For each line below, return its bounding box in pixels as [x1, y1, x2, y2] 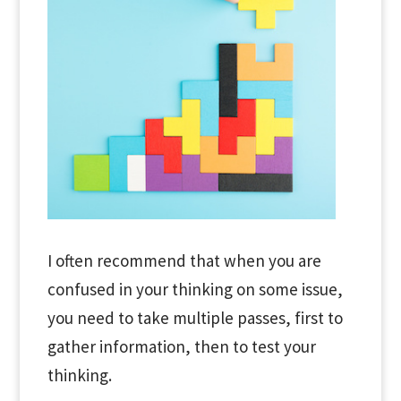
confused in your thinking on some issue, [47, 277, 343, 300]
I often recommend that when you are [47, 249, 321, 271]
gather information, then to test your [47, 335, 316, 357]
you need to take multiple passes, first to [47, 306, 343, 328]
